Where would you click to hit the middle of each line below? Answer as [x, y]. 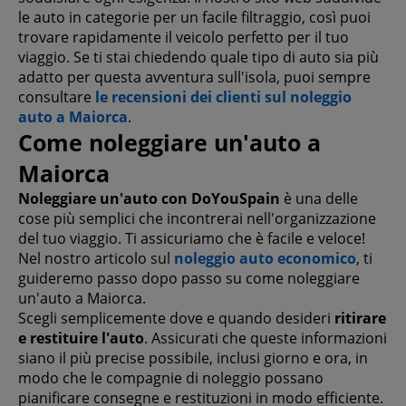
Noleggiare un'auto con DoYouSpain [149, 198]
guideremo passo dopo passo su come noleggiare [189, 278]
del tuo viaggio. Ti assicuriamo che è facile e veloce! [192, 238]
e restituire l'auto [81, 338]
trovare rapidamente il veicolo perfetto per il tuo [184, 37]
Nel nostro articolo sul [96, 258]
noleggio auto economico [265, 258]
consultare [57, 97]
